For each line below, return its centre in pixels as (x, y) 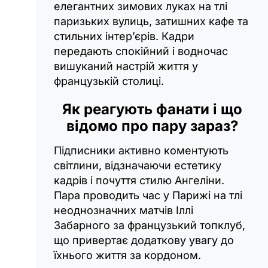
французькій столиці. (109, 81)
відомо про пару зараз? (152, 126)
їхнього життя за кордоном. (127, 255)
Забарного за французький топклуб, (150, 225)
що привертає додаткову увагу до (144, 240)
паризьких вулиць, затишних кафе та (151, 21)
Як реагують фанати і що (152, 109)
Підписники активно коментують (141, 150)
